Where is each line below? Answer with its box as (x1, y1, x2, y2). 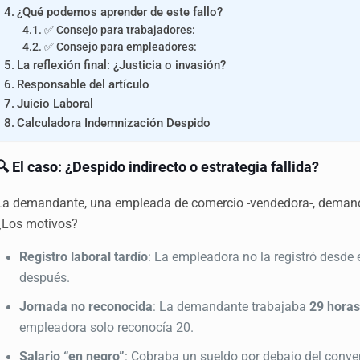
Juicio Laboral (17, 96, 94, 111)
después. (19, 269, 71, 285)
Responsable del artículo (17, 76, 150, 92)
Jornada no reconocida (19, 298, 153, 314)
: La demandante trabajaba (153, 298, 310, 314)
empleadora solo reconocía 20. (19, 319, 194, 335)
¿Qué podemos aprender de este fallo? (17, 4, 223, 19)
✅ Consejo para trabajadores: (43, 22, 195, 36)
